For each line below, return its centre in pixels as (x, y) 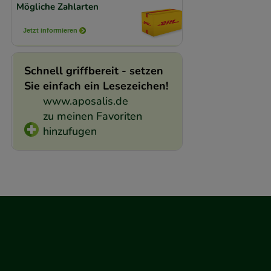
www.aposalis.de (85, 101)
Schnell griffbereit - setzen (93, 71)
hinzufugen (70, 132)
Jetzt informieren (51, 30)
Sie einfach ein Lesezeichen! (96, 86)
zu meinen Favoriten (92, 116)
